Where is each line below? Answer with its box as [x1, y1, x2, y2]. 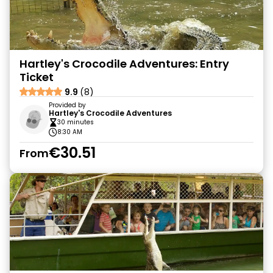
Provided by [49, 101, 86, 110]
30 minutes [57, 118, 94, 127]
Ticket [19, 69, 54, 85]
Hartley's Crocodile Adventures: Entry [19, 56, 229, 71]
